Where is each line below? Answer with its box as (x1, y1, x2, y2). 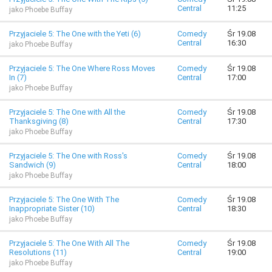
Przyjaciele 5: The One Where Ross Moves (9, 64, 155, 73)
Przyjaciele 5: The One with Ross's (9, 151, 127, 160)
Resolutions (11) (9, 248, 67, 257)
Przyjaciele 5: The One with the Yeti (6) (9, 29, 141, 38)
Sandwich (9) (9, 160, 56, 169)
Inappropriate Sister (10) (9, 204, 95, 213)
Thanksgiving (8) (9, 117, 69, 126)
